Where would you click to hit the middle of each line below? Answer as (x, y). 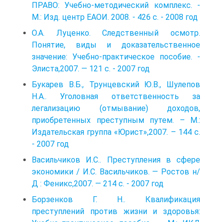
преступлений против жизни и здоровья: (116, 211)
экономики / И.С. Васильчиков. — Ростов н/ (116, 171)
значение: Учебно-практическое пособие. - (116, 56)
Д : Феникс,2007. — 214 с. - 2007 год (98, 183)
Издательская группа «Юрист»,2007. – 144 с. (116, 132)
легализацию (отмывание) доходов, (116, 108)
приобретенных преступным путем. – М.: (116, 120)
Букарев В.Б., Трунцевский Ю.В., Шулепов (116, 84)
